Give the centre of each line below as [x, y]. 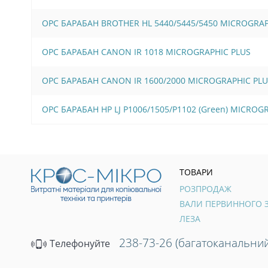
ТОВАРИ [196, 172]
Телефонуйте [79, 243]
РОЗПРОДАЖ [205, 188]
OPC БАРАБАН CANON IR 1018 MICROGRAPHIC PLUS [146, 51]
